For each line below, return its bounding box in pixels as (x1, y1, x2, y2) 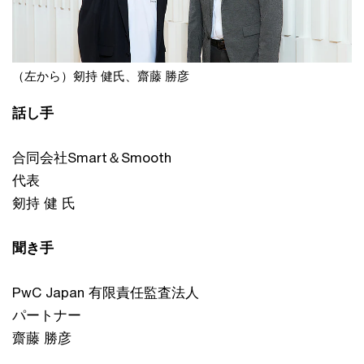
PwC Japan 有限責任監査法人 (12, 284, 199, 301)
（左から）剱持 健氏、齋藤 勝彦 (12, 69, 189, 84)
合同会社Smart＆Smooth (12, 149, 171, 167)
